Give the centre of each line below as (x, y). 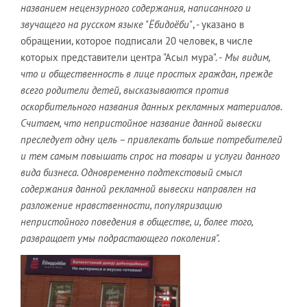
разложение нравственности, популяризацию (121, 205)
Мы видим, (246, 57)
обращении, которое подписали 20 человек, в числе (137, 40)
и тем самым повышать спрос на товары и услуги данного (150, 156)
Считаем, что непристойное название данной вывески (141, 123)
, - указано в (218, 24)
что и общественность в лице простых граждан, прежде (147, 73)
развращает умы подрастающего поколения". (120, 238)
